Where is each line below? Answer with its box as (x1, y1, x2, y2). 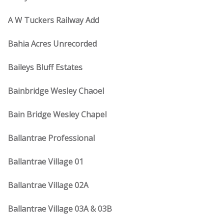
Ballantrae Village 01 (8, 156, 83, 167)
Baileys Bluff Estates (8, 62, 82, 73)
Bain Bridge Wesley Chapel (8, 109, 107, 120)
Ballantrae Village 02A (8, 180, 88, 191)
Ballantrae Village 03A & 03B (8, 203, 112, 214)
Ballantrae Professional (8, 133, 95, 143)
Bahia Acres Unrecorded (8, 38, 97, 49)
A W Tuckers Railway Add (8, 15, 99, 26)
